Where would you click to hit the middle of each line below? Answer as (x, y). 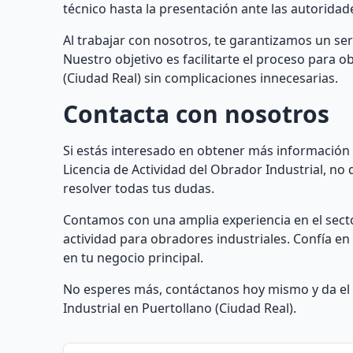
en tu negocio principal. (133, 258)
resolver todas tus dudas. (139, 188)
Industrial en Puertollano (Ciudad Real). (180, 308)
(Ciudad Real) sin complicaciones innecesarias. (201, 78)
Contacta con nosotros (196, 114)
